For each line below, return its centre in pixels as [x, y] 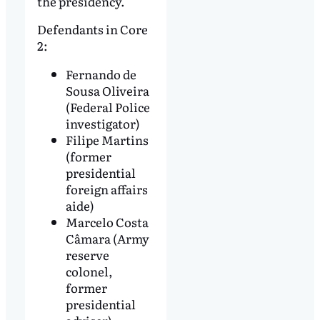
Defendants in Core [92, 29]
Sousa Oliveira [107, 91]
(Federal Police [107, 107]
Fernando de [101, 74]
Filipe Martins [107, 140]
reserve [87, 255]
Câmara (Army [107, 239]
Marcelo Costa [107, 222]
